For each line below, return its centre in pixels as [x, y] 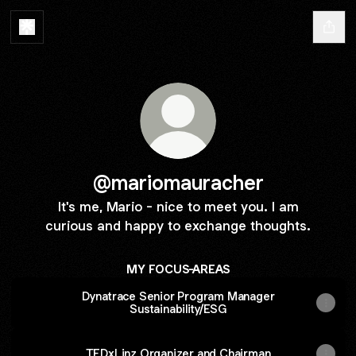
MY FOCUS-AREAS [178, 269]
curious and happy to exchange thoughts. [178, 226]
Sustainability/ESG [178, 309]
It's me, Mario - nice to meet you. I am [178, 207]
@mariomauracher [178, 182]
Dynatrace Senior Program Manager [178, 296]
